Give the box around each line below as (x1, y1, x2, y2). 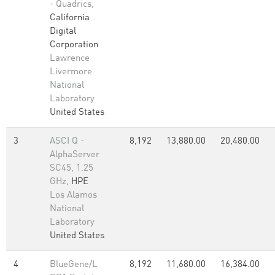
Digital (50, 27, 76, 36)
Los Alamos (50, 191, 97, 200)
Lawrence (50, 54, 90, 63)
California (50, 14, 90, 23)
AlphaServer (50, 150, 99, 160)
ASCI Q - (50, 137, 84, 146)
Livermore (50, 68, 92, 77)
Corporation (50, 41, 98, 50)
